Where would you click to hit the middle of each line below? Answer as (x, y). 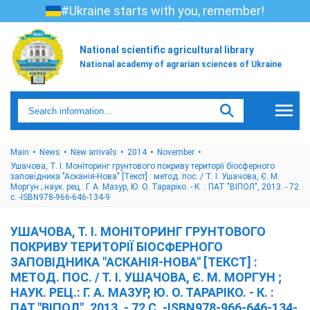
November (176, 152)
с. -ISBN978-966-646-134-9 (60, 197)
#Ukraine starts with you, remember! (163, 11)
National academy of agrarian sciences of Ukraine (181, 64)
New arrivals (94, 152)
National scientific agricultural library (167, 49)
